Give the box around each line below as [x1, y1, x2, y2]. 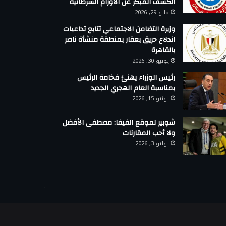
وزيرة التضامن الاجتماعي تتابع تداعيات [63, 23, 176, 36]
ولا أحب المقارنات [123, 127, 176, 140]
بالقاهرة [151, 44, 176, 58]
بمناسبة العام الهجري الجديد [91, 82, 176, 95]
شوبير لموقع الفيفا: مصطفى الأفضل [63, 116, 176, 130]
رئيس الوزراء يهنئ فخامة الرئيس [77, 71, 176, 85]
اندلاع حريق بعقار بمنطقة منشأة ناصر [65, 33, 176, 47]
